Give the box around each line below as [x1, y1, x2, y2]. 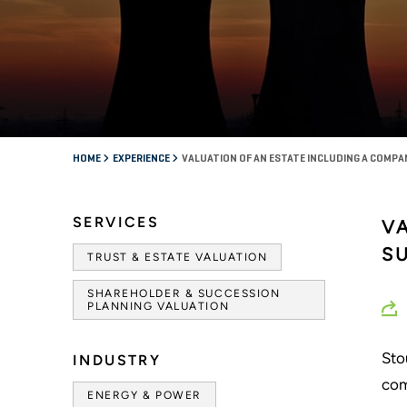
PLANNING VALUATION [87, 299, 230, 313]
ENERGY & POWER [87, 388, 202, 402]
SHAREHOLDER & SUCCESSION [87, 286, 281, 300]
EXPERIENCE [113, 153, 172, 164]
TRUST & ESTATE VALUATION [87, 250, 268, 263]
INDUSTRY [73, 351, 162, 369]
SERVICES [73, 213, 160, 231]
